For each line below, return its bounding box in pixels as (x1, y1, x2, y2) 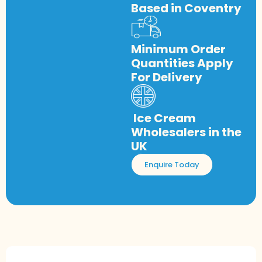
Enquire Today (144, 158, 199, 170)
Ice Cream (131, 109, 196, 126)
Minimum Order (131, 40, 226, 57)
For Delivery (131, 68, 202, 85)
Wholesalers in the (131, 123, 242, 140)
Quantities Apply (131, 54, 233, 71)
